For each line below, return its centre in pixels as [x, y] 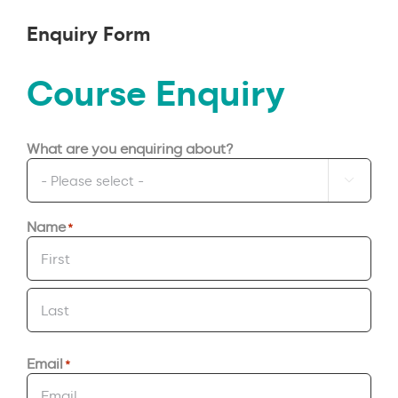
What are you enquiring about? [130, 147]
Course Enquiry [156, 92]
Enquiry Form [88, 33]
